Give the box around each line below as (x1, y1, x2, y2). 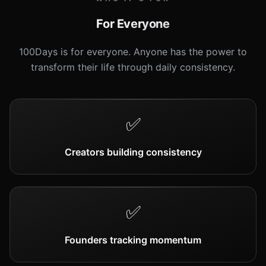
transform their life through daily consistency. (31, 61, 235, 73)
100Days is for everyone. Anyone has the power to (19, 46, 247, 58)
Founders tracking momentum (65, 234, 201, 246)
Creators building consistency (64, 146, 202, 158)
